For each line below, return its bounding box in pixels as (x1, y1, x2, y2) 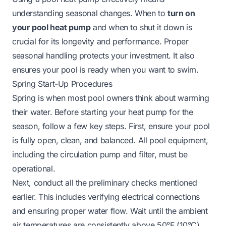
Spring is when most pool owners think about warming (12, 92, 209, 103)
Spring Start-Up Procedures (12, 78, 112, 89)
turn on (167, 8, 195, 18)
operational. (12, 163, 55, 174)
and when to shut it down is (90, 22, 192, 32)
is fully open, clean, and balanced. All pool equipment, (12, 135, 209, 145)
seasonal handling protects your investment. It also (12, 50, 195, 61)
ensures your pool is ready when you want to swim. (12, 64, 199, 75)
